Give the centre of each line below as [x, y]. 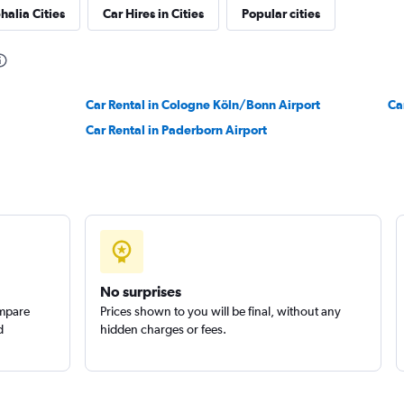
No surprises [140, 291]
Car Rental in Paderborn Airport [177, 130]
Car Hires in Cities [153, 14]
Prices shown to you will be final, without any [220, 311]
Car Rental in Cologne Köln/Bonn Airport [203, 105]
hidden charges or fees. [163, 329]
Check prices [138, 27]
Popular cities [280, 14]
